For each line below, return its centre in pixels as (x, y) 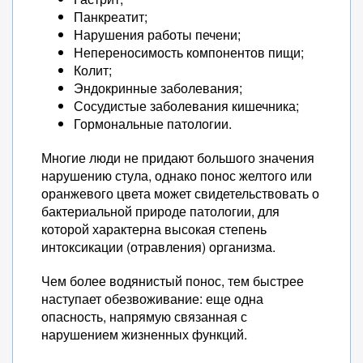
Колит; (93, 70)
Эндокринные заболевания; (158, 88)
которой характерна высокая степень (154, 229)
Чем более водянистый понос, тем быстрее (173, 281)
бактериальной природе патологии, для (160, 211)
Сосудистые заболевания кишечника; (186, 106)
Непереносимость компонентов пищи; (189, 52)
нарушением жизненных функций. (144, 334)
